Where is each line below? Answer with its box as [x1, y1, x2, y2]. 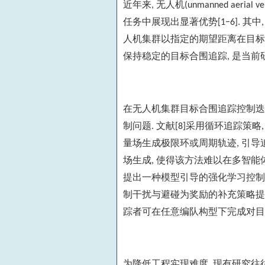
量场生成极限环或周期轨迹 [123, 137, 237, 148]
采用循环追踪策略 [186, 120, 261, 131]
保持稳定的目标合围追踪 [123, 51, 227, 62]
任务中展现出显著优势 [123, 17, 218, 27]
